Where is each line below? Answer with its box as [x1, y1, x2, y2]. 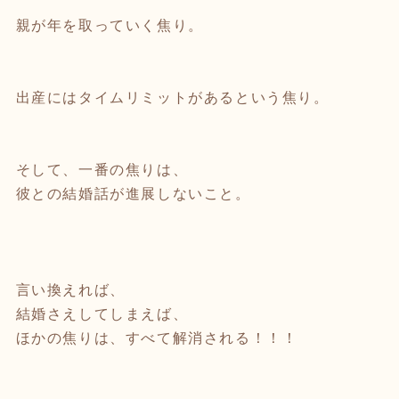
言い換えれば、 [15, 281, 126, 297]
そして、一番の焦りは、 [15, 161, 189, 177]
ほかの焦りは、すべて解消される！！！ [15, 330, 298, 346]
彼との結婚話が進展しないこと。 [15, 185, 251, 201]
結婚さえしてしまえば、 [15, 305, 189, 322]
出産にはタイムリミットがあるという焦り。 [15, 89, 330, 105]
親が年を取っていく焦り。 [15, 17, 204, 33]
